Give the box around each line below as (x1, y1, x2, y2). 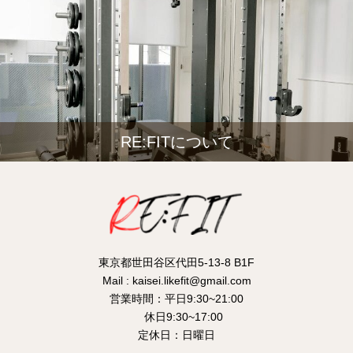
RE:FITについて (120, 133, 233, 150)
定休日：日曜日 (138, 329, 215, 341)
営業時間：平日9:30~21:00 (110, 292, 243, 305)
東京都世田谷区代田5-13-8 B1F (98, 256, 255, 269)
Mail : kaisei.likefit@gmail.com (102, 274, 251, 287)
